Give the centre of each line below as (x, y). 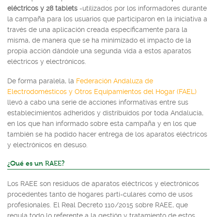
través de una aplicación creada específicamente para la (97, 30)
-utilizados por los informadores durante (142, 8)
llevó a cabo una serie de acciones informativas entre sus (98, 102)
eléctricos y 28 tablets (42, 8)
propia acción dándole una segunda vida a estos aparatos (99, 51)
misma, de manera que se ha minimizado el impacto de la (99, 40)
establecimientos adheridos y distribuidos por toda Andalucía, (105, 113)
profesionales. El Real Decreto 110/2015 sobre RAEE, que (98, 205)
